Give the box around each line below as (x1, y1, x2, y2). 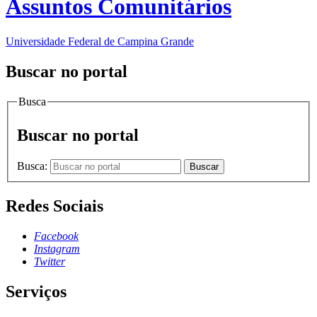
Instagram (34, 242, 80, 255)
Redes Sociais (6, 196, 103, 215)
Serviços (6, 282, 67, 301)
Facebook (34, 229, 79, 242)
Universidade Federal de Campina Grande (6, 35, 194, 47)
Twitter (34, 255, 65, 267)
